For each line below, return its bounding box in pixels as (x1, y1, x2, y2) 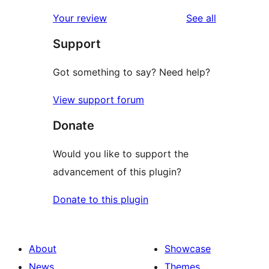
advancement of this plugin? (53, 166, 181, 178)
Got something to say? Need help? (53, 66, 210, 79)
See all (186, 12, 216, 25)
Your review (53, 12, 107, 25)
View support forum (53, 94, 144, 106)
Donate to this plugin (53, 193, 148, 206)
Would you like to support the (53, 148, 189, 160)
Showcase (165, 243, 211, 255)
